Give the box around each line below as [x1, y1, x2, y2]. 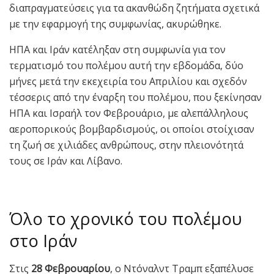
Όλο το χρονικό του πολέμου [9, 207, 242, 231]
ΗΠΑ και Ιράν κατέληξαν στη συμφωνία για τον [9, 42, 226, 56]
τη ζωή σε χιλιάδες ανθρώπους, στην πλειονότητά [9, 138, 243, 152]
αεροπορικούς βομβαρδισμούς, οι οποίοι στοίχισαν [9, 122, 254, 136]
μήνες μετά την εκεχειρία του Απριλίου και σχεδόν [9, 74, 247, 88]
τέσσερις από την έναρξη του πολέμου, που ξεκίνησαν [9, 90, 262, 104]
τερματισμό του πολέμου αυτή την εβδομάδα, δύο [9, 58, 243, 72]
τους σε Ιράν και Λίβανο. [9, 154, 122, 168]
